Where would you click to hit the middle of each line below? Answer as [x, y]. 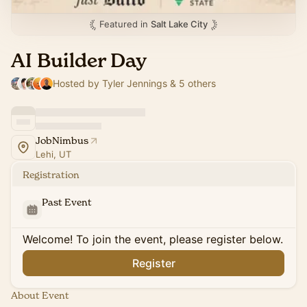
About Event [40, 295]
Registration [51, 174]
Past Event [67, 202]
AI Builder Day [79, 61]
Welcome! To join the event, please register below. [153, 239]
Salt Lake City [179, 24]
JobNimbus [62, 140]
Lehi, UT [53, 154]
